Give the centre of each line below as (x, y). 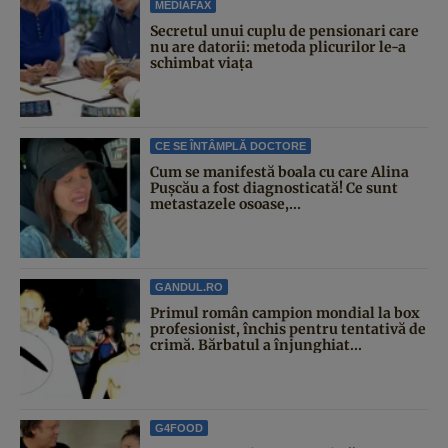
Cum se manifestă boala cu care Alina (279, 171)
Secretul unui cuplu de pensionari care (284, 30)
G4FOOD (179, 427)
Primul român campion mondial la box (285, 312)
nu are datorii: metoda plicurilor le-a (278, 46)
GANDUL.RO (189, 286)
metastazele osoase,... (225, 203)
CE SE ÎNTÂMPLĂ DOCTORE (230, 145)
